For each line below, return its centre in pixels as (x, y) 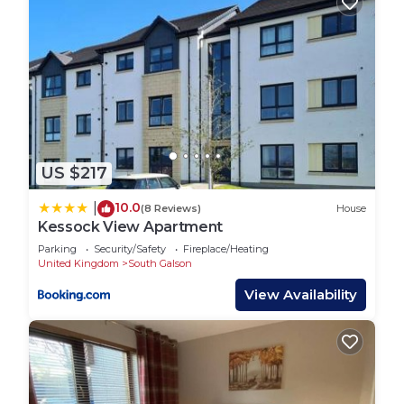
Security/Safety (130, 248)
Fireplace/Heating (226, 248)
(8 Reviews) (171, 209)
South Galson (160, 263)
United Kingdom (78, 263)
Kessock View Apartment (130, 226)
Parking (57, 248)
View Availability (301, 294)
